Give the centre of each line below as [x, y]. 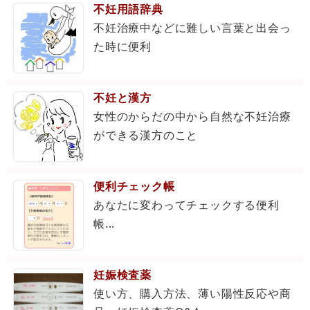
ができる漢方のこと [146, 135]
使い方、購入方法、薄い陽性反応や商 [192, 294]
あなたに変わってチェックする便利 [186, 205]
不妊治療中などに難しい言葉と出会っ [192, 28]
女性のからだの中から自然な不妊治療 [192, 117]
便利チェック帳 [134, 186]
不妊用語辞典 [128, 9]
